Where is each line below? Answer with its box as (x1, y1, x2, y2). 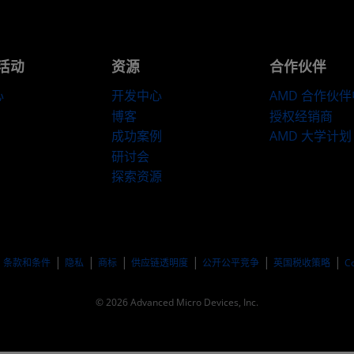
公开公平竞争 (201, 255, 259, 269)
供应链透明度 (130, 255, 188, 269)
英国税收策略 (273, 255, 330, 269)
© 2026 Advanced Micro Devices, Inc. (96, 295, 258, 309)
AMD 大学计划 (269, 127, 352, 145)
